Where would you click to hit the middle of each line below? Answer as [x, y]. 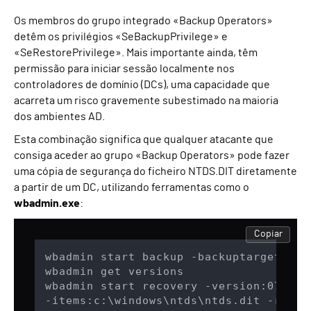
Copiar [268, 234]
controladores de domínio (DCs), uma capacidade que [142, 85]
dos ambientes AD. [59, 117]
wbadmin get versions [115, 272]
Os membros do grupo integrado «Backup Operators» [143, 21]
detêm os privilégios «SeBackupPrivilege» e [121, 37]
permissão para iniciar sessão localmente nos [124, 69]
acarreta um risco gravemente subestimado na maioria [146, 101]
